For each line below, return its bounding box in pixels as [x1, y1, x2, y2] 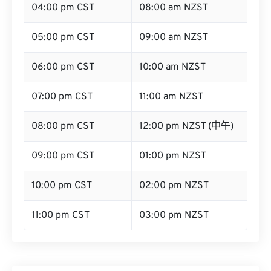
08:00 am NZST [139, 2, 208, 14]
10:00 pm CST [31, 180, 92, 192]
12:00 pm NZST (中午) [139, 120, 233, 132]
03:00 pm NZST [139, 209, 209, 221]
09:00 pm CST [31, 150, 94, 162]
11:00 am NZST [139, 91, 203, 103]
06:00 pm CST [31, 61, 94, 73]
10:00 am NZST [139, 61, 206, 73]
